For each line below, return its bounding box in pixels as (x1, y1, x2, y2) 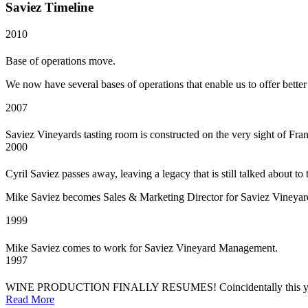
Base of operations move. (5, 54, 115, 67)
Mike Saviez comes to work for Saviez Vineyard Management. (5, 241, 278, 254)
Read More (5, 293, 54, 305)
